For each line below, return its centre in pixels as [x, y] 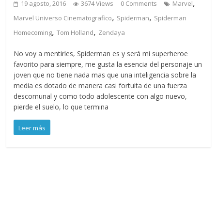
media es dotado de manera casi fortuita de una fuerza [101, 86]
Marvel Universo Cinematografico [63, 18]
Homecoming [33, 33]
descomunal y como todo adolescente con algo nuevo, [101, 96]
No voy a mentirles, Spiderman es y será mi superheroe [101, 54]
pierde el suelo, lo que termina [61, 107]
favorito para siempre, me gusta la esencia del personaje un [108, 64]
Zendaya [112, 33]
